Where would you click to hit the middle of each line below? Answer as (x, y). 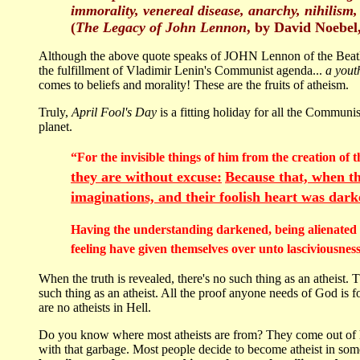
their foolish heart (241, 197)
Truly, (55, 112)
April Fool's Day (114, 112)
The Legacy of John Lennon (161, 28)
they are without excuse (144, 177)
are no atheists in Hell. (95, 308)
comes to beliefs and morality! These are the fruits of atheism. (194, 85)
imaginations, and (128, 197)
